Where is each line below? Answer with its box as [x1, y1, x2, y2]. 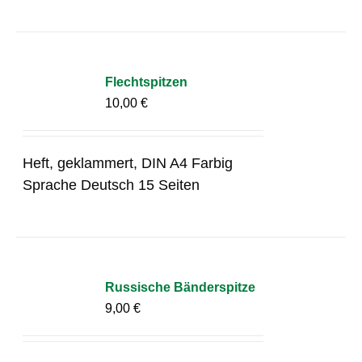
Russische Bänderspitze [105, 280, 256, 294]
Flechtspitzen [105, 74, 188, 89]
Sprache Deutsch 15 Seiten [23, 176, 200, 193]
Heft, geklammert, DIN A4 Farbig [23, 154, 234, 171]
